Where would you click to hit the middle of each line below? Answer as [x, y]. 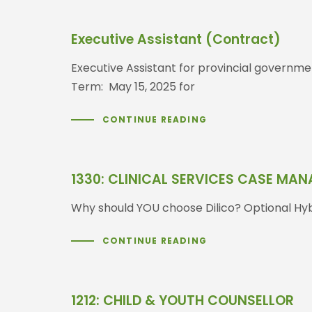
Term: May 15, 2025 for [133, 86]
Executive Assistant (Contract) [176, 39]
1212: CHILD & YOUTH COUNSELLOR [182, 300]
